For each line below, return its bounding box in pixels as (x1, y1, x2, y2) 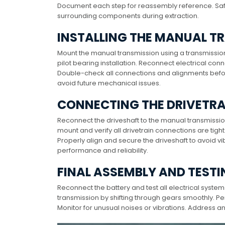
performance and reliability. (57, 146, 148, 156)
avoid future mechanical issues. (57, 78, 161, 88)
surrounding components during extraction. (57, 11, 199, 21)
